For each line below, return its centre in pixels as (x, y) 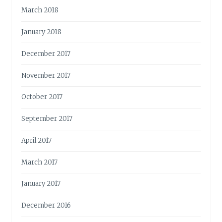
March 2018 (40, 10)
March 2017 (40, 162)
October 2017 (42, 97)
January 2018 (42, 32)
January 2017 (41, 184)
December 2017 (46, 54)
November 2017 (46, 75)
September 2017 (47, 119)
